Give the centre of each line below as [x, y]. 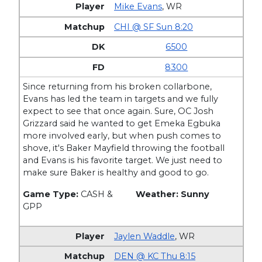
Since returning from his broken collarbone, [118, 87]
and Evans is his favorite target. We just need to [123, 161]
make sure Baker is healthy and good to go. [118, 173]
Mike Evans [138, 7]
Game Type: [52, 194]
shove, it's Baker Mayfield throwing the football [124, 148]
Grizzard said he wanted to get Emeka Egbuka [122, 124]
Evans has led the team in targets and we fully [121, 99]
